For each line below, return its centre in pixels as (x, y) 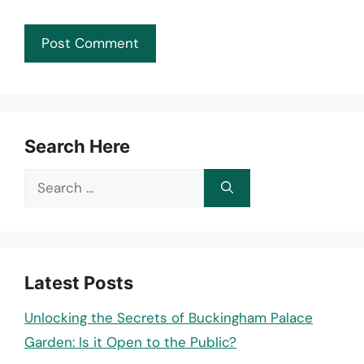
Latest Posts (79, 282)
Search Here (77, 146)
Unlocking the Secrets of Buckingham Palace (169, 317)
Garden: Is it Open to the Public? (130, 342)
